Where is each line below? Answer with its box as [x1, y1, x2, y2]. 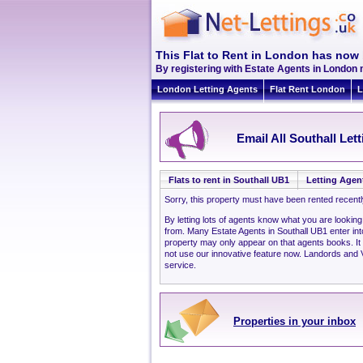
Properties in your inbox [233, 315, 356, 327]
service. [164, 260, 196, 270]
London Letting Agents [157, 84, 258, 94]
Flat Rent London [270, 84, 345, 94]
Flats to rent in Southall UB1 [169, 175, 289, 185]
